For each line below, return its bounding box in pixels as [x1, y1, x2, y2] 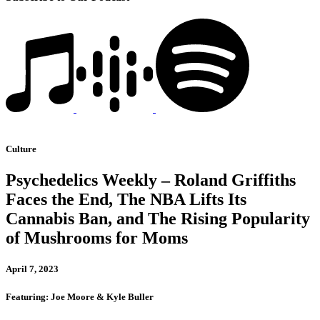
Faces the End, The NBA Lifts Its [6, 190, 246, 209]
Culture [6, 144, 36, 155]
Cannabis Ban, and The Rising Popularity [6, 209, 310, 229]
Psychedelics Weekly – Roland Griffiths [6, 171, 296, 190]
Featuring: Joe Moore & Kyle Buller [6, 291, 154, 302]
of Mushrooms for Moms [6, 229, 188, 248]
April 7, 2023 [6, 264, 59, 275]
